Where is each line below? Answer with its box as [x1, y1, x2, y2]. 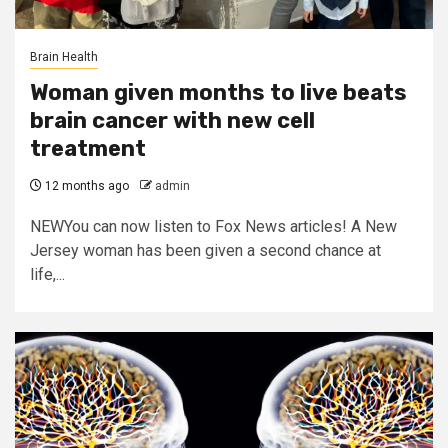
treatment [30, 135, 146, 162]
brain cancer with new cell [30, 107, 315, 134]
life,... [30, 265, 65, 284]
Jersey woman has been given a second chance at [30, 241, 381, 260]
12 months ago [42, 179, 129, 193]
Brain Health [30, 50, 98, 64]
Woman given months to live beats [30, 79, 407, 106]
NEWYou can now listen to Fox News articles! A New [30, 217, 397, 236]
